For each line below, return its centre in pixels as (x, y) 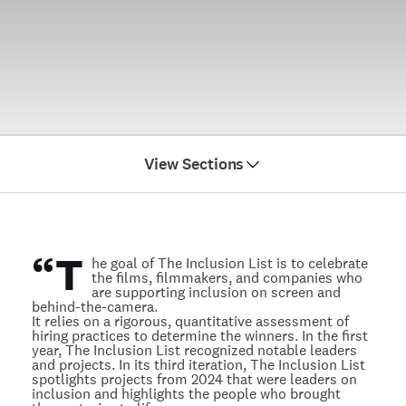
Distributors (203, 280)
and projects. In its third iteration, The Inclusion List (198, 365)
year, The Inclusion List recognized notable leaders (194, 350)
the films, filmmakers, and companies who (227, 278)
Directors (203, 217)
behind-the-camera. (95, 307)
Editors (203, 238)
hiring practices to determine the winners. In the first (200, 336)
